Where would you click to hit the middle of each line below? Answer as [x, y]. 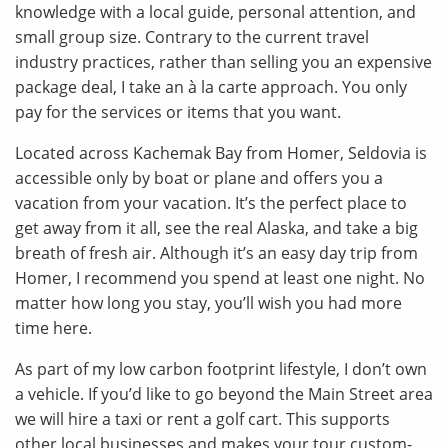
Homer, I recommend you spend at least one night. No [220, 278]
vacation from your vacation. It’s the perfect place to [211, 203]
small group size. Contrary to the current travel [192, 37]
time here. [53, 328]
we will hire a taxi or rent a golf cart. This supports [202, 419]
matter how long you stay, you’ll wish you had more [208, 303]
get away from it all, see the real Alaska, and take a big [216, 228]
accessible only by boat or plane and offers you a [199, 178]
